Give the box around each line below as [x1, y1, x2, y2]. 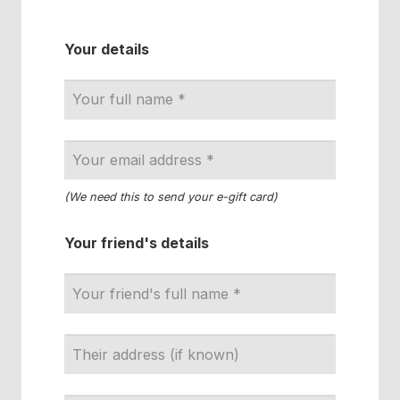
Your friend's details [64, 234, 209, 253]
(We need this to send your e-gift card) [64, 190, 278, 204]
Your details [64, 39, 149, 58]
